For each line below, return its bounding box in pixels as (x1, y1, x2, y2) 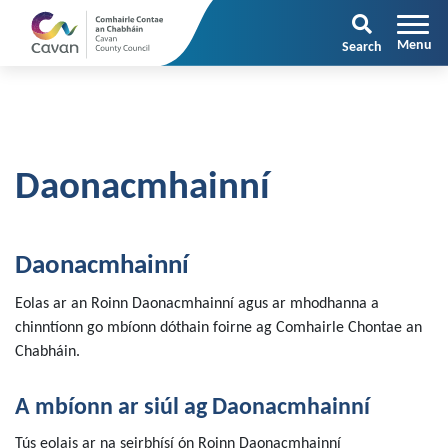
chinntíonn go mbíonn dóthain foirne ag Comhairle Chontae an (15, 320, 422, 336)
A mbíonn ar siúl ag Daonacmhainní (15, 396, 370, 420)
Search (342, 40, 382, 55)
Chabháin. (15, 344, 80, 360)
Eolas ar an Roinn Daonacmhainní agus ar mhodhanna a (15, 296, 379, 312)
